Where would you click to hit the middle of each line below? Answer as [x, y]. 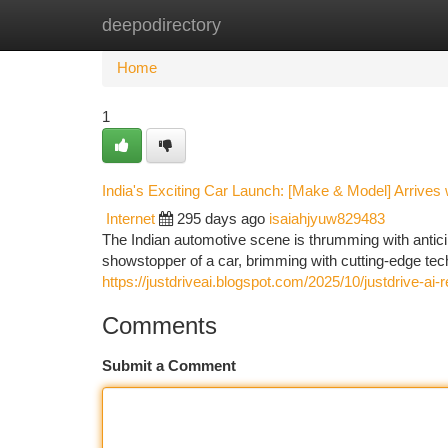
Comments [159, 325]
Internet [130, 219]
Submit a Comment [169, 366]
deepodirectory [161, 25]
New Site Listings [258, 25]
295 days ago [221, 219]
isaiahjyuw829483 [327, 219]
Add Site [372, 25]
